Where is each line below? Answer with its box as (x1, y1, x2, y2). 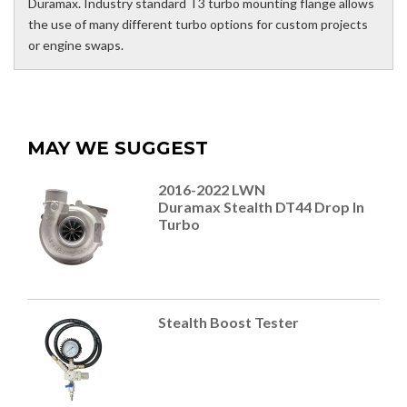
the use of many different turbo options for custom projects (28, 16, 368, 33)
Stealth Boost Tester (157, 313, 299, 332)
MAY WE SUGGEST (27, 137, 208, 160)
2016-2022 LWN (157, 181, 265, 199)
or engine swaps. (28, 37, 124, 54)
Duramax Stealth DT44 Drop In (157, 198, 364, 216)
